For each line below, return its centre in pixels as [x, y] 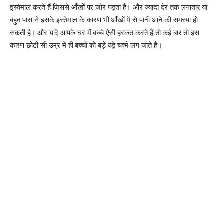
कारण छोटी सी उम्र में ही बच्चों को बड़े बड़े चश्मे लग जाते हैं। [86, 45]
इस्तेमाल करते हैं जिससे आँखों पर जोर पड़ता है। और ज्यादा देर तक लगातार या [109, 7]
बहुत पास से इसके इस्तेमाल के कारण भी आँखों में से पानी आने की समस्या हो [104, 20]
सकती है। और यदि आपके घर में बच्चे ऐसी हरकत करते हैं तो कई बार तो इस [104, 32]
